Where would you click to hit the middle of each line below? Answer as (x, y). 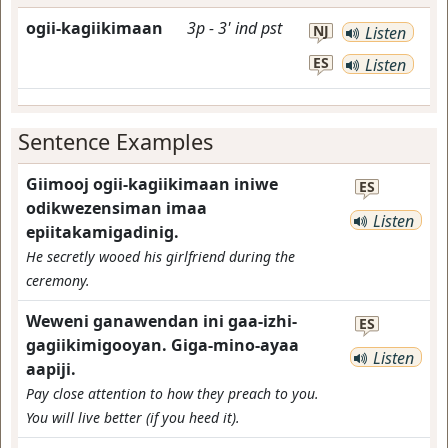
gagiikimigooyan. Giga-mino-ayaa (162, 345)
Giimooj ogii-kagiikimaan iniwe (152, 184)
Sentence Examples (115, 141)
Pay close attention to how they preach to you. (172, 393)
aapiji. (51, 369)
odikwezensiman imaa (116, 208)
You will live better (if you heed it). (133, 417)
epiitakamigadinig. (102, 232)
